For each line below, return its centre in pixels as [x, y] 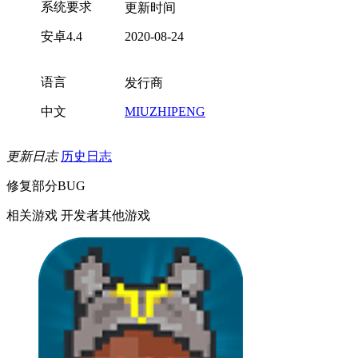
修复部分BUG [46, 186]
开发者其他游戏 [105, 215]
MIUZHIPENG [165, 111]
